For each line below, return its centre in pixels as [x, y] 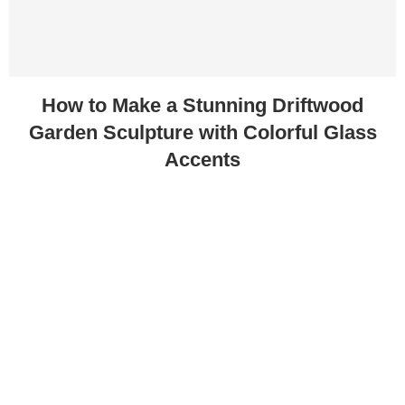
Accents [202, 159]
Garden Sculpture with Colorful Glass [202, 132]
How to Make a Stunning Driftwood [202, 105]
